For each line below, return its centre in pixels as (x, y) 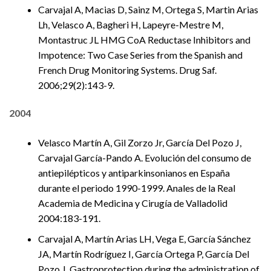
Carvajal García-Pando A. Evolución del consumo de (145, 157)
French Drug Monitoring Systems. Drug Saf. (127, 70)
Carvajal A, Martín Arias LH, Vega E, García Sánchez (145, 239)
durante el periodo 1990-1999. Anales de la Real (137, 188)
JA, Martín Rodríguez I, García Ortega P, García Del (144, 254)
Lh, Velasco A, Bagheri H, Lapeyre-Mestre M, (131, 25)
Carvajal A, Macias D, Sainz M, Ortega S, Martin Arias (148, 10)
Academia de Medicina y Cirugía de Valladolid (133, 203)
